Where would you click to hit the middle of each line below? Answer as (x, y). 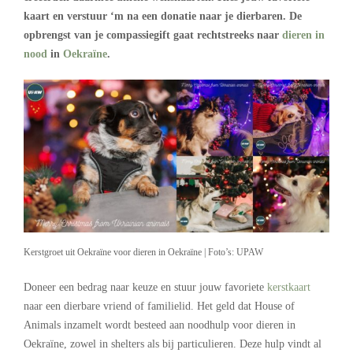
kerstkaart (289, 287)
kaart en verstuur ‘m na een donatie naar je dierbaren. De (163, 16)
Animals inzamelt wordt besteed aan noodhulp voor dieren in (160, 325)
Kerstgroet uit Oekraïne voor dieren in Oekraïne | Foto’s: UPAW (143, 253)
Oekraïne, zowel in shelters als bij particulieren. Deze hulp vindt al (173, 344)
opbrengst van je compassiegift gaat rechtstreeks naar (153, 35)
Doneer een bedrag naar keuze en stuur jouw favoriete (145, 287)
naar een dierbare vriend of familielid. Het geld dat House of (159, 306)
